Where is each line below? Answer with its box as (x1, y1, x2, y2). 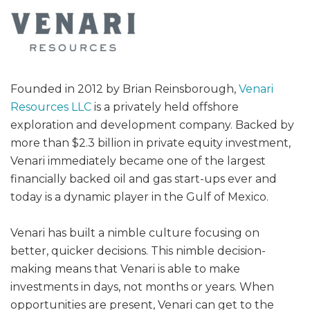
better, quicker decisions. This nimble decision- (10, 244, 266, 257)
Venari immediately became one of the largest (10, 154, 266, 167)
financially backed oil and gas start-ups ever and (10, 172, 277, 185)
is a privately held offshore (91, 100, 239, 113)
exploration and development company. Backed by (10, 118, 294, 131)
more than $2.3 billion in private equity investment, (10, 136, 291, 149)
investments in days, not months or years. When (10, 280, 274, 293)
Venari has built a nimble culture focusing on (10, 226, 259, 239)
